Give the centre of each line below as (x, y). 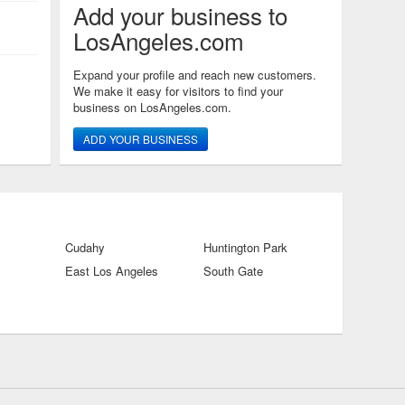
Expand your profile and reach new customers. (195, 75)
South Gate (233, 271)
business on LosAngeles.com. (152, 107)
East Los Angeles (112, 271)
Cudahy (85, 247)
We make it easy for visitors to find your (178, 91)
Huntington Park (245, 247)
